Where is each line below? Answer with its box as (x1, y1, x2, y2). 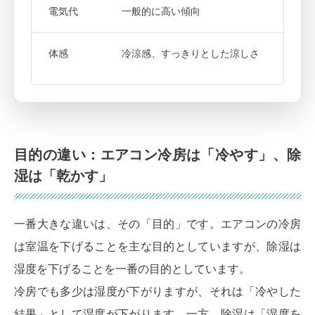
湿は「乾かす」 (14, 167, 112, 184)
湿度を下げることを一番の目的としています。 (14, 262, 250, 275)
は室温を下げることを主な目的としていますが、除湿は (14, 240, 301, 252)
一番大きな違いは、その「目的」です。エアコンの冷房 (14, 217, 301, 230)
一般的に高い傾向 (122, 6, 200, 18)
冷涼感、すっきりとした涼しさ (122, 49, 259, 60)
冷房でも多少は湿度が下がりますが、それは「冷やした (14, 285, 301, 297)
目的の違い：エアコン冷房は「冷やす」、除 (14, 146, 301, 162)
